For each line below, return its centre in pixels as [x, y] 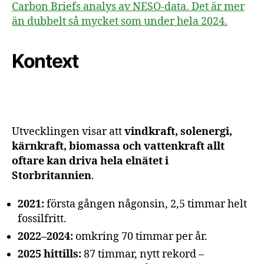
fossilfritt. [42, 219]
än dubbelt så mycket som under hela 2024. [120, 22]
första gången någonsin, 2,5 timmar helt [146, 204]
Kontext [45, 61]
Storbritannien [52, 176]
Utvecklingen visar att [68, 132]
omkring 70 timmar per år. [140, 236]
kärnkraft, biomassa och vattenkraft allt [118, 146]
